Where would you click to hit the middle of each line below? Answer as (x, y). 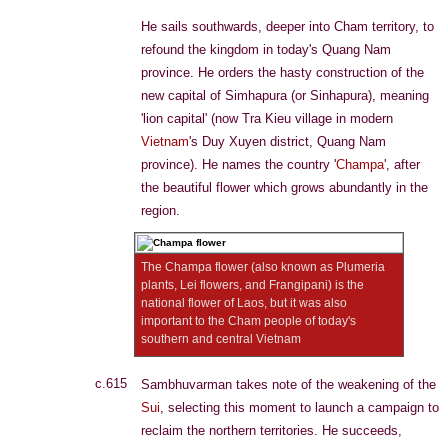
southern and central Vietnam (221, 339)
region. (160, 210)
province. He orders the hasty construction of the (282, 72)
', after (402, 164)
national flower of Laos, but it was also (244, 303)
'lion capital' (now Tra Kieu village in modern (267, 118)
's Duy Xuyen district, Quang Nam (287, 141)
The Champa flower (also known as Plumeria (263, 267)
